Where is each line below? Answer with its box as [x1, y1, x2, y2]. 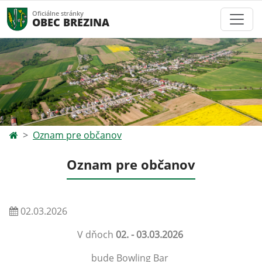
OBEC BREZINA [32, 15, 109, 29]
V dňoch [77, 228, 113, 241]
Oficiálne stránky [32, 9, 84, 18]
